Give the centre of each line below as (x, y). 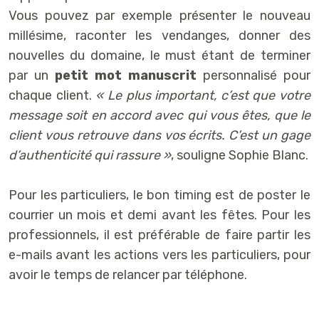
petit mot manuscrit (126, 76)
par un (32, 76)
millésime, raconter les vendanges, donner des (159, 36)
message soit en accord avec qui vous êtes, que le (159, 116)
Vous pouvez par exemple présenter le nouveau (159, 16)
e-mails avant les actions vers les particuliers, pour (159, 255)
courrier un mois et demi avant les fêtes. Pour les (159, 215)
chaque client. (52, 96)
